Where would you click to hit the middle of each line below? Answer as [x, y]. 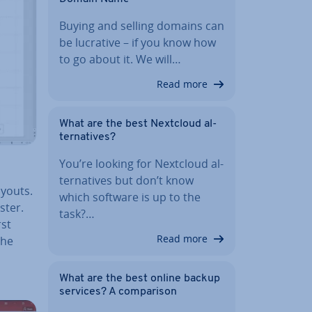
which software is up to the [130, 197]
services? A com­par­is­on [118, 291]
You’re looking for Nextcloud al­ [141, 163]
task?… [77, 213]
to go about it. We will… [120, 59]
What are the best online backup [140, 278]
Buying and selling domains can [142, 25]
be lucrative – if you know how [138, 42]
